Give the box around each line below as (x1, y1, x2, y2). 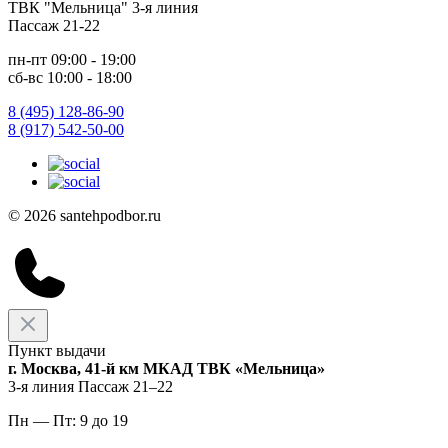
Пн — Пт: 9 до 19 (8, 411, 128, 429)
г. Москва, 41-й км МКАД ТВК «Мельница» (8, 359, 325, 377)
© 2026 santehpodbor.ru (8, 206, 161, 224)
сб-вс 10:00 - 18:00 (8, 68, 132, 86)
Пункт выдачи (8, 341, 106, 359)
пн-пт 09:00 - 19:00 (8, 50, 136, 68)
